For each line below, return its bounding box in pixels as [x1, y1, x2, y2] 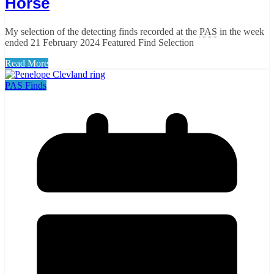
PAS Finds [5, 80, 46, 91]
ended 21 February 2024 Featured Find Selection [5, 37, 194, 48]
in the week [217, 26, 264, 37]
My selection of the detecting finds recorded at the [5, 26, 199, 37]
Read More [5, 57, 48, 68]
